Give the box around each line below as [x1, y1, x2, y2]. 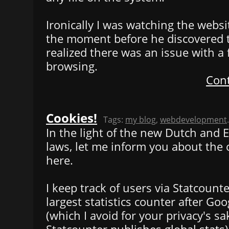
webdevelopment [160, 113, 227, 125]
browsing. [46, 58, 98, 74]
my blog [125, 113, 156, 125]
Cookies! [46, 109, 97, 126]
